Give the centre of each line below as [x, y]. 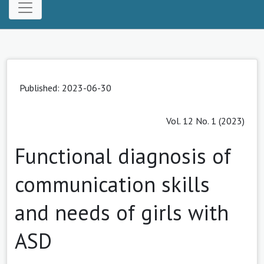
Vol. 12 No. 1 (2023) [205, 121]
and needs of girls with [122, 212]
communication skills [112, 184]
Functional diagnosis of [123, 156]
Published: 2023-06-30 [65, 88]
